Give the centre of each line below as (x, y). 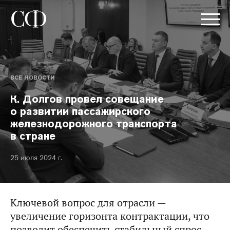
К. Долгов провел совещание (87, 99)
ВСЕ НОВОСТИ (32, 78)
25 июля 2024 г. (36, 158)
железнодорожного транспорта (94, 124)
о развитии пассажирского (81, 111)
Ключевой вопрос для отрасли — (88, 203)
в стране (33, 136)
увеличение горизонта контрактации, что (110, 216)
